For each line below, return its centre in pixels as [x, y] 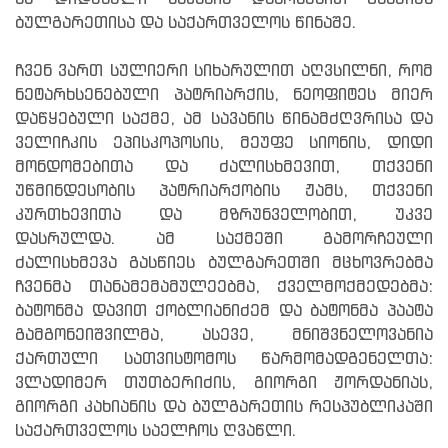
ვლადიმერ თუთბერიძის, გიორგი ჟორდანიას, [224, 383]
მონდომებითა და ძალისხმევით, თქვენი [224, 167]
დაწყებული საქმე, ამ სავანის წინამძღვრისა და [224, 119]
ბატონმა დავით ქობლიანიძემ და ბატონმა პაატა [224, 311]
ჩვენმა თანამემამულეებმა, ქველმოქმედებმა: [224, 287]
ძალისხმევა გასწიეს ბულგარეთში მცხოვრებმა [224, 263]
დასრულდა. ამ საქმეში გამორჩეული [224, 239]
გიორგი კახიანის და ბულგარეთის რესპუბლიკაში [224, 407]
